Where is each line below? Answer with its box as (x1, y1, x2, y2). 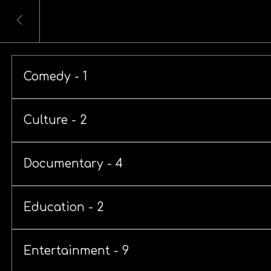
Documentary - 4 (24, 157, 123, 171)
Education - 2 (24, 201, 105, 214)
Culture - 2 (24, 114, 88, 127)
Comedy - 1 (24, 70, 88, 83)
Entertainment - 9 (24, 244, 129, 258)
